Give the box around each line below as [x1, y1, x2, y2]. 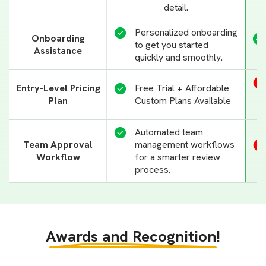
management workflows [135, 138, 235, 151]
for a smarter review [135, 150, 220, 163]
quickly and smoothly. [135, 50, 223, 64]
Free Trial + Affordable [135, 82, 229, 95]
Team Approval [23, 138, 93, 151]
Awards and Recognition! [46, 226, 220, 246]
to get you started [135, 38, 208, 51]
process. [135, 163, 170, 176]
